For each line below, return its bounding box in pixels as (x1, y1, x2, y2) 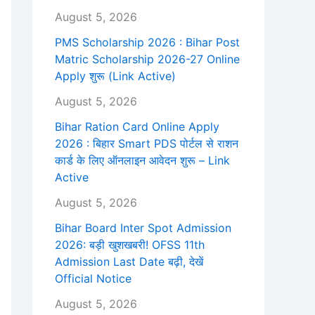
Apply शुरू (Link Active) (55, 69, 176, 84)
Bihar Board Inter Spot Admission (55, 221, 231, 236)
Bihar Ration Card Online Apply (55, 120, 219, 134)
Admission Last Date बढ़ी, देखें (55, 255, 203, 269)
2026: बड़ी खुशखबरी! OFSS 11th (55, 238, 205, 252)
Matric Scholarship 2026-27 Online (55, 52, 240, 67)
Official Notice (55, 271, 131, 286)
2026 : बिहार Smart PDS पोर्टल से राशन (55, 136, 238, 151)
